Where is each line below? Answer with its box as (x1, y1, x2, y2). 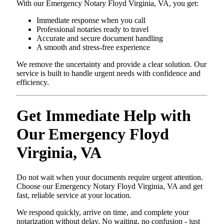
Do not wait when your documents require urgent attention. (16, 172, 203, 181)
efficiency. (16, 78, 49, 86)
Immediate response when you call (36, 16, 145, 24)
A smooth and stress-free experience (36, 43, 150, 51)
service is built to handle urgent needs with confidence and (16, 69, 200, 77)
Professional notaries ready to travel (36, 25, 148, 33)
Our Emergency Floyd (16, 125, 169, 143)
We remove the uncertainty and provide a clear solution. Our (16, 60, 206, 68)
